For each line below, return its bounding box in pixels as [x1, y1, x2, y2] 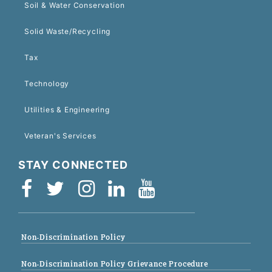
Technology [24, 78, 70, 88]
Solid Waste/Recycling [24, 26, 111, 36]
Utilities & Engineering [24, 104, 110, 114]
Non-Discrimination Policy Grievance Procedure [21, 258, 208, 269]
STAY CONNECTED [18, 158, 129, 171]
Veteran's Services [24, 131, 97, 140]
